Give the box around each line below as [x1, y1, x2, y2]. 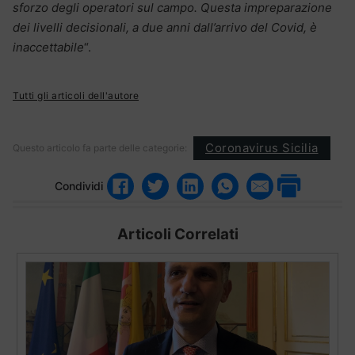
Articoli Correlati [116, 224, 239, 243]
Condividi [55, 179, 103, 193]
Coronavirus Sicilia [205, 140, 319, 156]
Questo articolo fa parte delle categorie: [13, 141, 187, 154]
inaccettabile [13, 39, 84, 55]
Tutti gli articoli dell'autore [13, 89, 139, 101]
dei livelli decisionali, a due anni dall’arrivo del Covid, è [13, 19, 317, 35]
